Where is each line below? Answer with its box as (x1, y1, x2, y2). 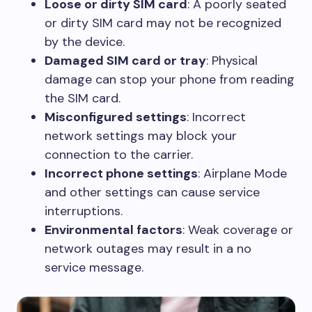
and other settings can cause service (45, 184, 260, 201)
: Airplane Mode (198, 165, 287, 182)
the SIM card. (45, 90, 120, 107)
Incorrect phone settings (45, 165, 198, 182)
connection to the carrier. (45, 146, 193, 163)
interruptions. (45, 203, 123, 219)
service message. (45, 259, 143, 276)
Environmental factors (45, 221, 182, 238)
